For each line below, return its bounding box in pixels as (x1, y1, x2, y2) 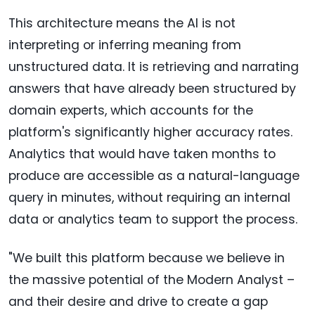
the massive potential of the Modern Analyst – (8, 271, 295, 289)
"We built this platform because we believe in (8, 250, 285, 267)
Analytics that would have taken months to (8, 146, 276, 163)
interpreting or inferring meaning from (8, 37, 241, 54)
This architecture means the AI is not (8, 15, 236, 32)
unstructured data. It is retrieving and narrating (8, 58, 299, 76)
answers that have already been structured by (8, 80, 296, 98)
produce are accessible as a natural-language (8, 167, 300, 185)
